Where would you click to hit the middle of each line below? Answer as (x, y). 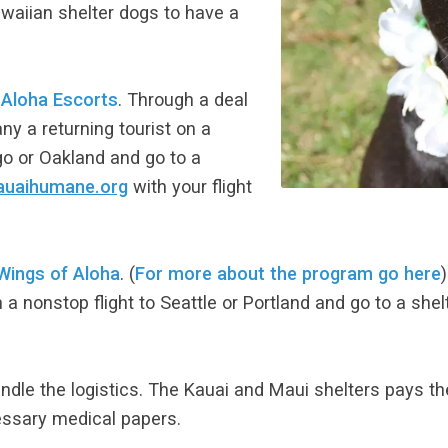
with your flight (190, 186)
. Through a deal (183, 99)
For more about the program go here (288, 273)
